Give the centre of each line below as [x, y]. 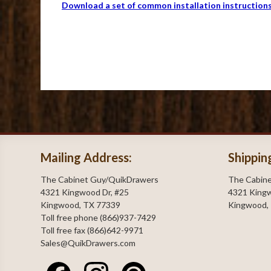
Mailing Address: [87, 157]
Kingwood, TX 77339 [81, 205]
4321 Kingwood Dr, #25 [85, 192]
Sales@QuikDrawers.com [88, 243]
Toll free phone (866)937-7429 [99, 217]
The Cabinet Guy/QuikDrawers [100, 179]
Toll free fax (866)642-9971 [92, 230]
